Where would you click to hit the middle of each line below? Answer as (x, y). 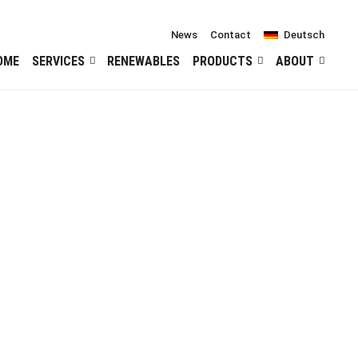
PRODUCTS (223, 61)
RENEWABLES (144, 61)
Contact (231, 35)
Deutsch (304, 35)
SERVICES (58, 61)
